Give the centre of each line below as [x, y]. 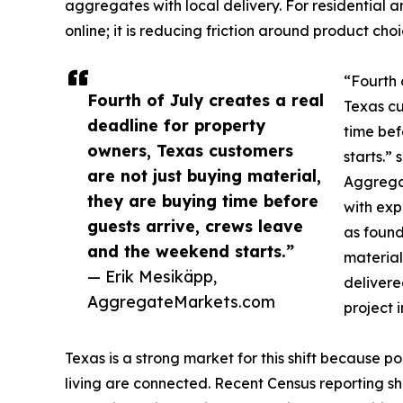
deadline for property [176, 125]
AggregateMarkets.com [181, 302]
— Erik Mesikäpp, [152, 277]
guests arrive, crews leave [195, 226]
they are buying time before [203, 201]
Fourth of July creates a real [206, 100]
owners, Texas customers [190, 151]
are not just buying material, [204, 176]
